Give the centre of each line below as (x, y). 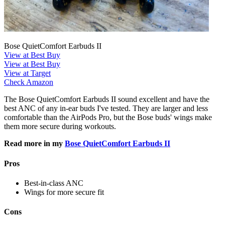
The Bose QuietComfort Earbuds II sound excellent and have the (107, 99)
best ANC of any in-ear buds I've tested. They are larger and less (106, 108)
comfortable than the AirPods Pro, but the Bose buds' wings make (108, 118)
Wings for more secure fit (64, 192)
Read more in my (34, 144)
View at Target (27, 73)
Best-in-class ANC (54, 183)
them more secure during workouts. (60, 127)
